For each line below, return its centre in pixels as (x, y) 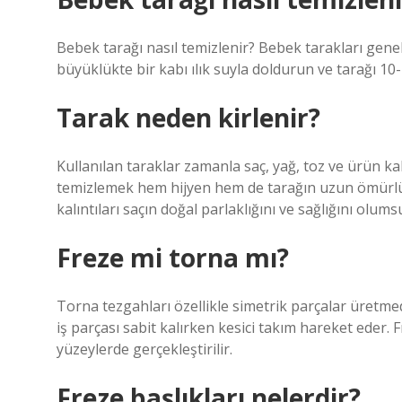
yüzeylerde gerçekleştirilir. (144, 349)
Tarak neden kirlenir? (188, 118)
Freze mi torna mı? (173, 258)
